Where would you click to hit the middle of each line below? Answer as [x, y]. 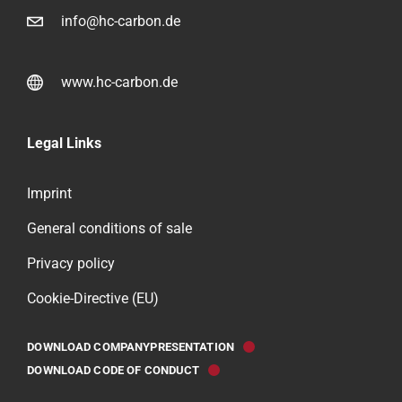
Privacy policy [71, 264]
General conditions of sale [110, 229]
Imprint [50, 194]
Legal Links [65, 144]
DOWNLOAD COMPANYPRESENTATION [131, 346]
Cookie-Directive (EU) [93, 299]
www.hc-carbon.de [120, 83]
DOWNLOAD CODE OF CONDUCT [114, 370]
